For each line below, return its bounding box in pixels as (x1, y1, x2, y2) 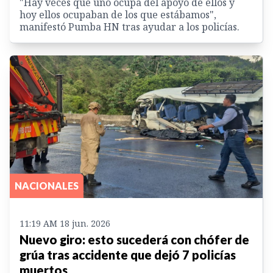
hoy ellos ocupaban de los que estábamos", (19, 8, 216, 22)
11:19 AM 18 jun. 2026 (19, 217, 110, 229)
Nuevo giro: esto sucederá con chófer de (19, 232, 249, 247)
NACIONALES (15, 179, 79, 191)
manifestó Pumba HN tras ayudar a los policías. (19, 20, 239, 34)
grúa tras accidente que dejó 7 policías (19, 247, 236, 262)
